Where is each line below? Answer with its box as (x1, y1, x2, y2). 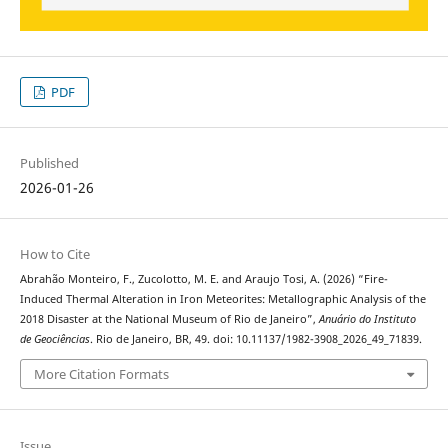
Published (19, 153, 79, 172)
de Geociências (19, 331, 90, 346)
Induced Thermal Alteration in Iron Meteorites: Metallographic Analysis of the (19, 291, 426, 306)
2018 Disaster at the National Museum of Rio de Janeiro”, (19, 311, 319, 326)
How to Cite (19, 244, 90, 263)
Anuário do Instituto (318, 311, 416, 326)
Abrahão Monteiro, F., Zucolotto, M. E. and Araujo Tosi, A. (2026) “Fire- (19, 271, 388, 286)
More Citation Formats (33, 365, 169, 384)
